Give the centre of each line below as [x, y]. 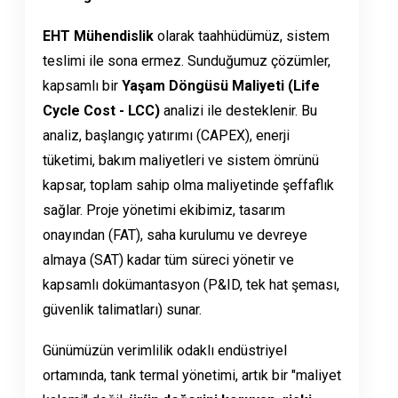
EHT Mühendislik [98, 36]
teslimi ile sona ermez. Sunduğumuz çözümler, [187, 61]
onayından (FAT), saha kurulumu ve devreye [175, 235]
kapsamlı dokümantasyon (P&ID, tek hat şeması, [191, 285]
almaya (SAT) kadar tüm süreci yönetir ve [168, 260]
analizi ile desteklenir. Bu [239, 111]
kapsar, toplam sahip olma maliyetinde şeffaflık [188, 186]
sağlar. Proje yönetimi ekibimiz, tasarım [164, 211]
